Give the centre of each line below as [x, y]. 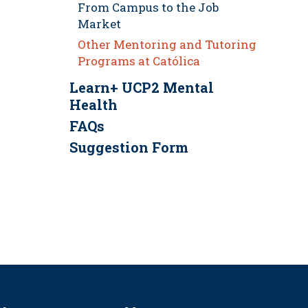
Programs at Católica [139, 61]
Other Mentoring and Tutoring [167, 45]
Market [99, 24]
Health [93, 105]
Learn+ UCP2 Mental [141, 88]
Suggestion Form [129, 147]
